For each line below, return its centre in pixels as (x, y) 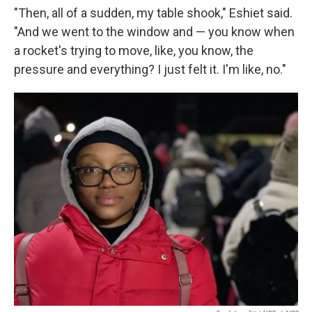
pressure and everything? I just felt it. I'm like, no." (150, 69)
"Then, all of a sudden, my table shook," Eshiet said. (153, 13)
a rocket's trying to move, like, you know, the (134, 50)
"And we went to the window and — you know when (154, 32)
